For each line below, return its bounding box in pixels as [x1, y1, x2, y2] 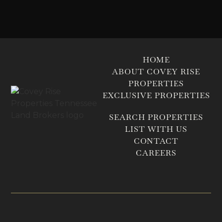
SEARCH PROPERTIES [109, 111, 203, 122]
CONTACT [134, 135, 178, 146]
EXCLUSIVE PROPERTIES [102, 90, 210, 101]
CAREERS [136, 147, 176, 158]
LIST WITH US [125, 123, 187, 134]
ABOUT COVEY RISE [112, 66, 200, 77]
